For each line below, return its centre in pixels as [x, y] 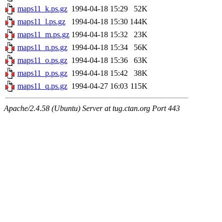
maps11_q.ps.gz [42, 86]
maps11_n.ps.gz [42, 48]
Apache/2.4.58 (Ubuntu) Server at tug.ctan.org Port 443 [92, 109]
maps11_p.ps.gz [42, 73]
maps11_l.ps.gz [41, 22]
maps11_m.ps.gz [43, 35]
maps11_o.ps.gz [42, 60]
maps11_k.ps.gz [42, 9]
